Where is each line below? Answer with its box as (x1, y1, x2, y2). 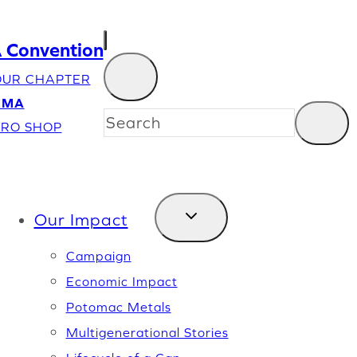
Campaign (65, 249, 131, 263)
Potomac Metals (65, 300, 171, 314)
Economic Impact (65, 274, 178, 288)
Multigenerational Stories (65, 325, 229, 339)
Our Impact (33, 210, 128, 229)
